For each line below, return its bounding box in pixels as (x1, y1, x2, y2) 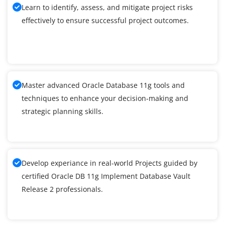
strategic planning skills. (22, 106, 103, 117)
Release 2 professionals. (22, 184, 103, 194)
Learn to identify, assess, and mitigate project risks (22, 3, 193, 13)
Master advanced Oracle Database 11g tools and (22, 80, 185, 90)
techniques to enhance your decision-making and (22, 93, 188, 103)
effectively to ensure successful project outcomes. (22, 16, 189, 26)
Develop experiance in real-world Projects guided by (22, 158, 197, 168)
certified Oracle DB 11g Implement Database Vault (22, 171, 190, 181)
